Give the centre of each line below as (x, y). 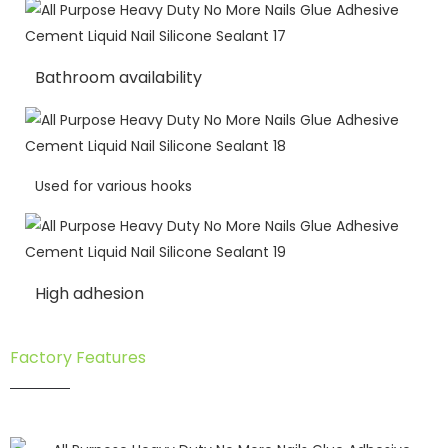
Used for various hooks (113, 186)
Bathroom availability (118, 78)
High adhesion (89, 294)
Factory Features (78, 358)
